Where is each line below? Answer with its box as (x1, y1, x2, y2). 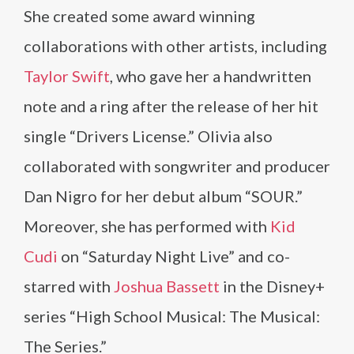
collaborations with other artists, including (24, 36, 327, 56)
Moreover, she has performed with (24, 217, 270, 236)
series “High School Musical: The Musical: (24, 307, 320, 326)
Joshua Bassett (114, 277, 220, 296)
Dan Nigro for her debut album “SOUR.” (24, 186, 303, 206)
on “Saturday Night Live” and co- (58, 247, 290, 266)
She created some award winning (24, 6, 255, 26)
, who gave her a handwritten (110, 66, 311, 86)
